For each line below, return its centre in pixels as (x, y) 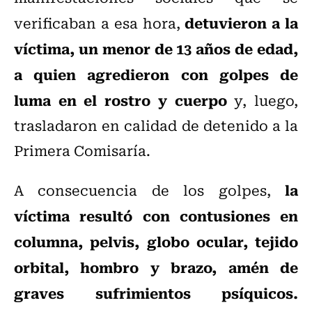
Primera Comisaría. (82, 150)
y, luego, (263, 100)
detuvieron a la (242, 23)
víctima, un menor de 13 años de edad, (156, 48)
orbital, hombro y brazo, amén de (156, 267)
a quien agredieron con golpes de (156, 74)
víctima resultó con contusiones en (156, 216)
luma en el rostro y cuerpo (120, 100)
